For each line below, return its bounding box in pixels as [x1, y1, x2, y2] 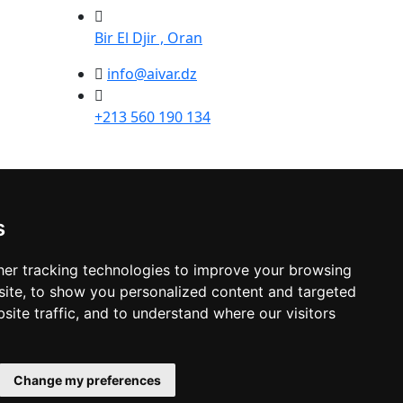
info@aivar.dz [107, 64, 197, 84]
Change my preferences [13, 372, 161, 388]
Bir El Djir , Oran [94, 28, 202, 48]
